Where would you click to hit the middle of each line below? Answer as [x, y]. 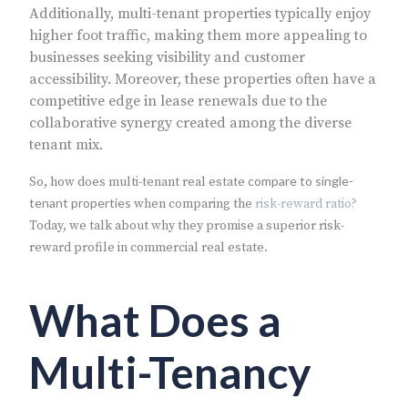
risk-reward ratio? [306, 204]
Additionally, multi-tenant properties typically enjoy [200, 14]
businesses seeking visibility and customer [167, 58]
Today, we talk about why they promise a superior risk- [187, 226]
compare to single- [301, 181]
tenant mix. [68, 145]
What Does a [155, 321]
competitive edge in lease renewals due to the [178, 102]
